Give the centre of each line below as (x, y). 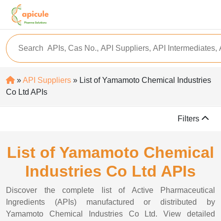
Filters (189, 119)
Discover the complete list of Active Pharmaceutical (110, 190)
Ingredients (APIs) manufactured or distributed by (110, 202)
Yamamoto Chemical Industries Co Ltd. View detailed (110, 214)
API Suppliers (47, 80)
